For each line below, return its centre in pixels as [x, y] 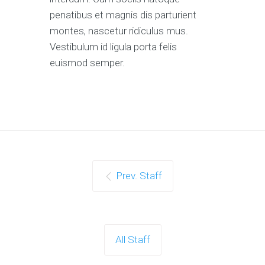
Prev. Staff [139, 176]
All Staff [132, 240]
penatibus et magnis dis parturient [123, 15]
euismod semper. [87, 63]
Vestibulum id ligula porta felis [113, 47]
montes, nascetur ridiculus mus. [119, 31]
